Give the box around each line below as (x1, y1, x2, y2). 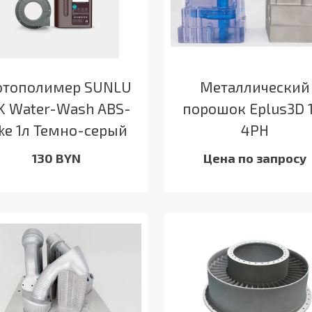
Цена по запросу (203, 150, 307, 166)
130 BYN (32, 150, 81, 166)
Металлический (200, 77, 311, 95)
